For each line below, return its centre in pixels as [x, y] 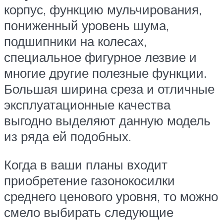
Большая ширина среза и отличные [109, 88]
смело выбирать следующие [89, 212]
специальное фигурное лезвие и [100, 57]
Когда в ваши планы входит [86, 165]
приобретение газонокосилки [89, 181]
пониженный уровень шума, [86, 25]
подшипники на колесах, [75, 41]
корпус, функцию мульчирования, [103, 9]
